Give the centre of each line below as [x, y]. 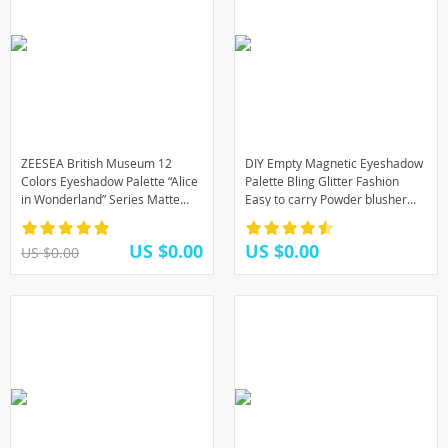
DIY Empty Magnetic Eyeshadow [334, 163]
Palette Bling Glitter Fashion [322, 181]
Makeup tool [279, 235]
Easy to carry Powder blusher [326, 199]
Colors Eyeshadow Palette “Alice [109, 181]
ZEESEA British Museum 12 [96, 163]
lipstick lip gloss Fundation [317, 217]
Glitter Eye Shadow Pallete [94, 217]
